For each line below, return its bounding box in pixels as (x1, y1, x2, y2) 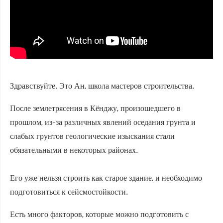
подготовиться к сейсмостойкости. (10, 185, 128, 198)
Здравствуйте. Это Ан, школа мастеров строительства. (10, 79, 194, 92)
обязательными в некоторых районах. (10, 143, 138, 156)
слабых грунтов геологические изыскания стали (10, 129, 175, 142)
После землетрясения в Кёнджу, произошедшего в (10, 102, 181, 114)
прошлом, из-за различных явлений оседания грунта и (10, 115, 196, 128)
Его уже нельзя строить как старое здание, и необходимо (10, 171, 202, 184)
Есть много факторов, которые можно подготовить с (10, 208, 189, 221)
